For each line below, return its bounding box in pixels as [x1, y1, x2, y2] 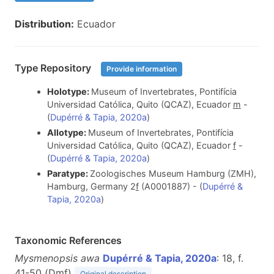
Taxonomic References [15, 234, 122, 246]
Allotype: [46, 127, 88, 138]
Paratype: [46, 168, 90, 179]
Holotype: [46, 86, 91, 97]
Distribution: [15, 18, 74, 30]
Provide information [106, 64, 177, 73]
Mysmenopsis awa [15, 251, 100, 264]
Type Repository [15, 62, 94, 75]
